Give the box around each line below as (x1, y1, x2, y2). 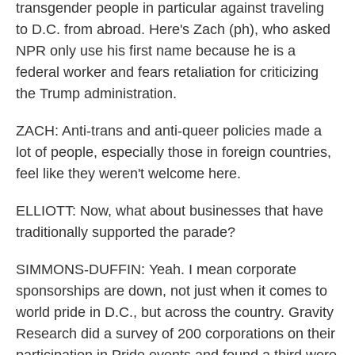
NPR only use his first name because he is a (16, 43, 296, 59)
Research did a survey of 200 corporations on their (16, 326, 335, 342)
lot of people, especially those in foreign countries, (16, 144, 331, 160)
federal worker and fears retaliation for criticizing (16, 64, 319, 80)
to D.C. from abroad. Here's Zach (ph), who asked (16, 21, 330, 37)
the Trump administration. (16, 86, 177, 101)
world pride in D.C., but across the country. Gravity (16, 304, 334, 320)
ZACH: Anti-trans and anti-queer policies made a (16, 123, 322, 139)
